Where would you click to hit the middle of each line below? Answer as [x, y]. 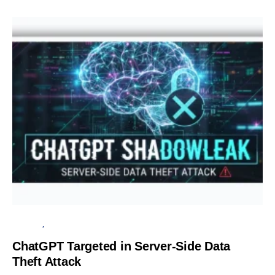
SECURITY [27, 224]
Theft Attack [47, 261]
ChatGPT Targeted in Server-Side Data [121, 246]
